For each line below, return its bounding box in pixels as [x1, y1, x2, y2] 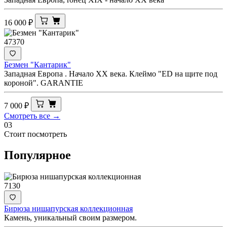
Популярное [4, 148, 71, 162]
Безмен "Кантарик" [4, 60, 71, 69]
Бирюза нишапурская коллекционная [4, 204, 133, 213]
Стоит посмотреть [4, 129, 67, 138]
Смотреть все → [4, 111, 60, 120]
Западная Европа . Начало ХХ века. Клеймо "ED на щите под [4, 69, 217, 78]
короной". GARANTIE [4, 78, 83, 87]
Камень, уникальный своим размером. [4, 213, 137, 222]
